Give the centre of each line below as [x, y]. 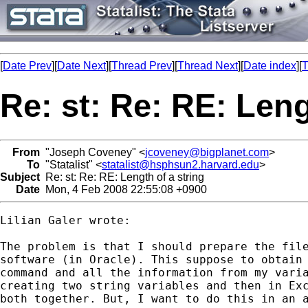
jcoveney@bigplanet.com [207, 152]
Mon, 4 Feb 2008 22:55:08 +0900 [123, 189]
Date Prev [27, 66]
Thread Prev [142, 66]
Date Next [81, 66]
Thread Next [208, 66]
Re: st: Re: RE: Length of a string [122, 177]
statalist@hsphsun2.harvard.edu [180, 164]
